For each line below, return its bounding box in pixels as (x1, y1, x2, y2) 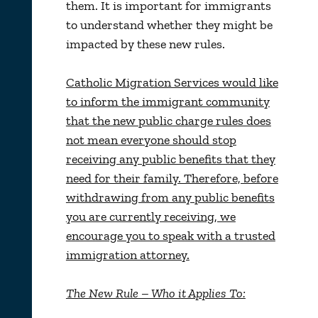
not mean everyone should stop (65, 131, 236, 148)
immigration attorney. (65, 246, 190, 263)
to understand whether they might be (65, 16, 273, 33)
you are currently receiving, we (65, 208, 236, 224)
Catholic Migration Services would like (65, 74, 278, 90)
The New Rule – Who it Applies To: (65, 285, 246, 301)
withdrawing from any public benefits (65, 189, 275, 205)
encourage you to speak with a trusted (65, 227, 275, 243)
